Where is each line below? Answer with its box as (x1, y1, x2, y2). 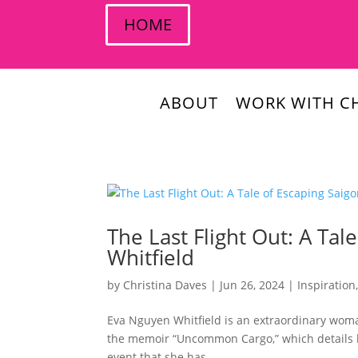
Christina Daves (123, 276, 208, 292)
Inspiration (297, 276, 356, 292)
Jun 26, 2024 (220, 276, 285, 292)
